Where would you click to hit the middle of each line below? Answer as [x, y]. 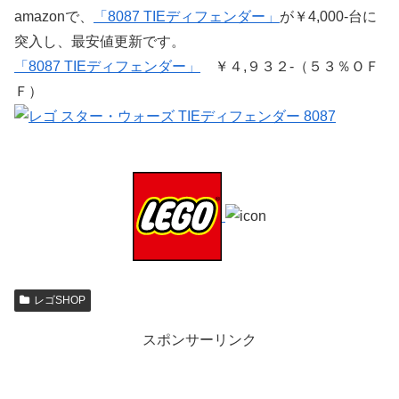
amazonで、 [54, 16]
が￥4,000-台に [328, 16]
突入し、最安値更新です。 [100, 41]
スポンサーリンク [199, 340]
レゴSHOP [59, 301]
